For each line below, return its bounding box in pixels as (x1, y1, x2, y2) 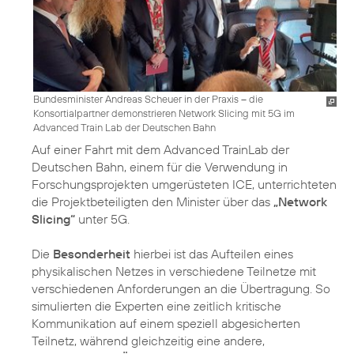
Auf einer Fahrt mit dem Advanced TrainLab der (32, 141, 289, 158)
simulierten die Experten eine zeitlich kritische (32, 298, 281, 314)
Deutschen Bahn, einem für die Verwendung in (32, 159, 288, 175)
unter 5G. (75, 211, 130, 228)
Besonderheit (53, 246, 130, 262)
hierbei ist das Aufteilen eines (130, 246, 293, 262)
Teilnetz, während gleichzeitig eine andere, (32, 333, 265, 349)
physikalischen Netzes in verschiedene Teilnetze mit (32, 263, 316, 280)
